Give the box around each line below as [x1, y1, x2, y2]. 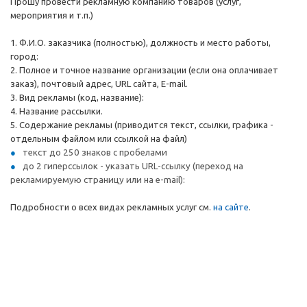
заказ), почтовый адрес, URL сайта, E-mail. [10, 79, 188, 88]
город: [10, 51, 38, 61]
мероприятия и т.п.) [10, 10, 93, 20]
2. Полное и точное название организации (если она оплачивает [10, 65, 278, 75]
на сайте [213, 202, 249, 212]
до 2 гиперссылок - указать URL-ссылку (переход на [23, 161, 243, 171]
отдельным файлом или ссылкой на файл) [10, 134, 187, 143]
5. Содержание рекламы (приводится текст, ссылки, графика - [10, 120, 273, 130]
